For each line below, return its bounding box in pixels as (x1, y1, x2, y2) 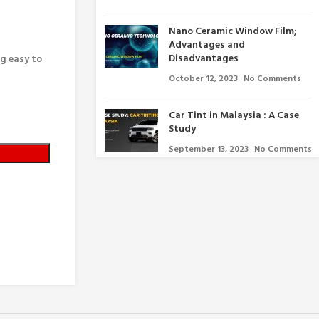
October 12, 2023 (168, 72, 238, 86)
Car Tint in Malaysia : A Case (168, 108, 299, 124)
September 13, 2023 (168, 142, 249, 157)
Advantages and (168, 37, 245, 53)
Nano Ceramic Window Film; (168, 23, 296, 40)
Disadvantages (168, 51, 239, 67)
